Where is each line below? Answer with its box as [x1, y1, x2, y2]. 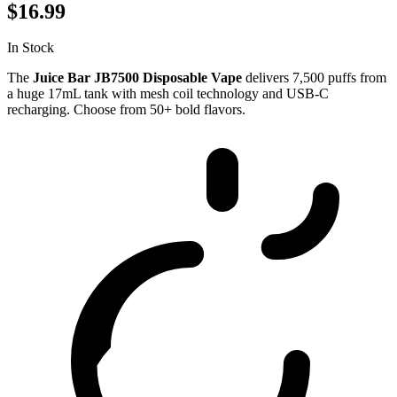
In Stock [7, 39, 54, 55]
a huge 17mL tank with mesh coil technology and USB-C [7, 85, 329, 101]
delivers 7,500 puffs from [242, 69, 386, 85]
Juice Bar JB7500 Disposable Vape [33, 69, 242, 85]
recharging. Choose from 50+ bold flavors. [7, 101, 245, 117]
